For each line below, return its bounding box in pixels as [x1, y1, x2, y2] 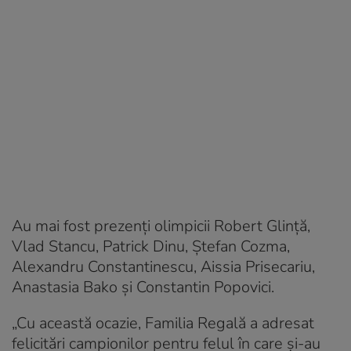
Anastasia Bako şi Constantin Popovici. [12, 276, 274, 298]
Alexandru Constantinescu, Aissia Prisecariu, [12, 255, 315, 277]
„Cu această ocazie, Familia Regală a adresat [12, 312, 314, 334]
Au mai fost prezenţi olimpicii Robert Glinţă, [12, 215, 310, 237]
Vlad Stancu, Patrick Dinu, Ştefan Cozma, [12, 235, 290, 257]
